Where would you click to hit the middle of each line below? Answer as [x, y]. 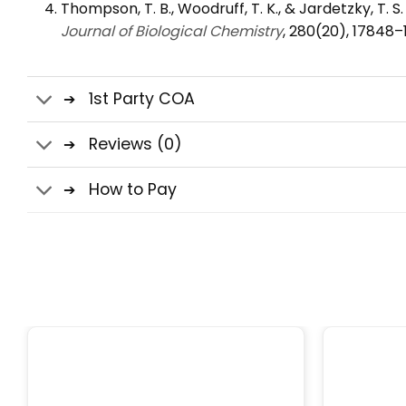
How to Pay [133, 190]
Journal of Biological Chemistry [171, 31]
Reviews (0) [135, 145]
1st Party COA [142, 99]
